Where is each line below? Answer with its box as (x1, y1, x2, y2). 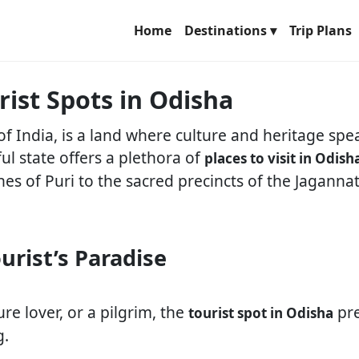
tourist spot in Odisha (188, 304, 333, 322)
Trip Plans (289, 22, 352, 39)
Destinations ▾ (184, 22, 276, 39)
